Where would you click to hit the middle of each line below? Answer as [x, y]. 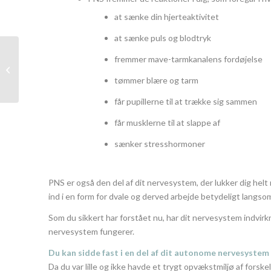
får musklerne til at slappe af [167, 123]
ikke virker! [41, 75]
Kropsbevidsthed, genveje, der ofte [83, 63]
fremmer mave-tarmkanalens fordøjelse [188, 59]
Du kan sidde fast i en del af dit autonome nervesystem [159, 253]
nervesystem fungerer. [91, 232]
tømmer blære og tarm [156, 80]
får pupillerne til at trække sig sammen [186, 102]
